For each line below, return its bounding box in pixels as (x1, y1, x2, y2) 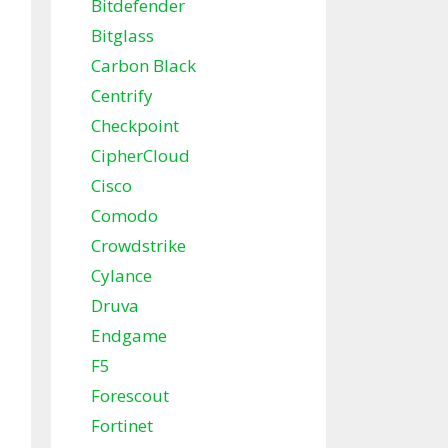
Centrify (91, 84, 153, 108)
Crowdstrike (91, 234, 186, 258)
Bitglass (91, 24, 154, 48)
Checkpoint (91, 114, 179, 138)
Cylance (91, 264, 152, 288)
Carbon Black (91, 54, 196, 78)
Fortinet (91, 414, 153, 438)
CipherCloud (91, 144, 190, 168)
